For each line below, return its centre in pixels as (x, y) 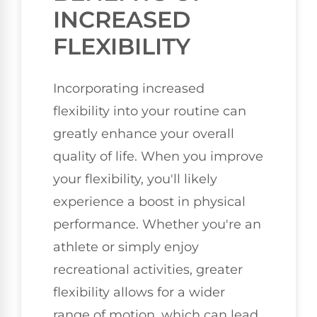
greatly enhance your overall (144, 133)
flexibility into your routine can (150, 111)
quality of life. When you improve (158, 156)
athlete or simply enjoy (126, 247)
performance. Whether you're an (157, 224)
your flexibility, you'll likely (135, 179)
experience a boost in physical (149, 201)
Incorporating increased (129, 88)
